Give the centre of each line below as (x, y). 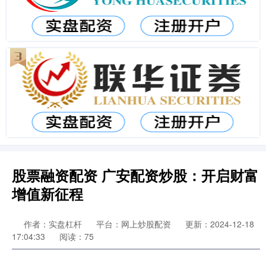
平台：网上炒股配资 (134, 224)
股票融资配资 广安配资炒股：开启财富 (135, 175)
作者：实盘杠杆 (54, 224)
